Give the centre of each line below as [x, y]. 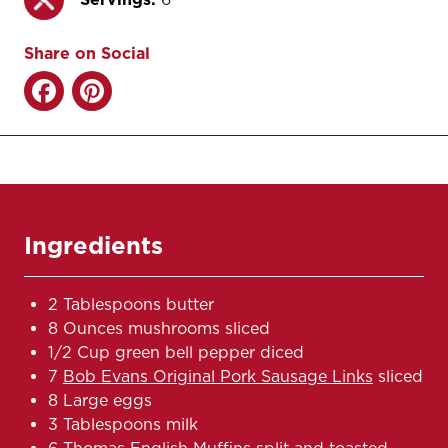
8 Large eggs [100, 400]
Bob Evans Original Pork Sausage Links [218, 376]
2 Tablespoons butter [131, 304]
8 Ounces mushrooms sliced [159, 328]
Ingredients [93, 245]
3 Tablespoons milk [123, 424]
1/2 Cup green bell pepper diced [176, 352]
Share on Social [87, 53]
